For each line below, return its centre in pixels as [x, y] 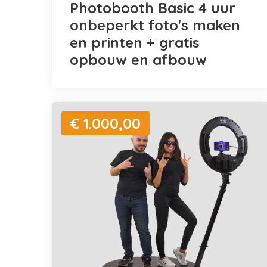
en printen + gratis [135, 42]
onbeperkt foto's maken [155, 25]
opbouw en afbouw [138, 59]
